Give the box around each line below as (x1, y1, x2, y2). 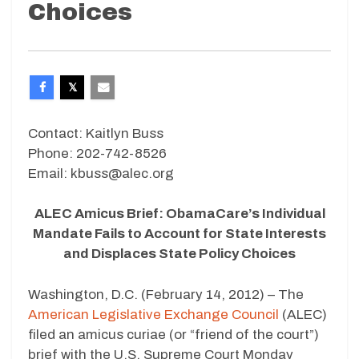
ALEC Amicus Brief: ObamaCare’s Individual (34, 206, 325, 222)
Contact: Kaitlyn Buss (28, 125, 163, 141)
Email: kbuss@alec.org (28, 165, 174, 181)
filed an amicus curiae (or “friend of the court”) (28, 326, 319, 342)
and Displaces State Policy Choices (63, 246, 296, 262)
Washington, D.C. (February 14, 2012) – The (28, 286, 304, 302)
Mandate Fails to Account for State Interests (33, 226, 326, 242)
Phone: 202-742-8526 (28, 145, 167, 161)
